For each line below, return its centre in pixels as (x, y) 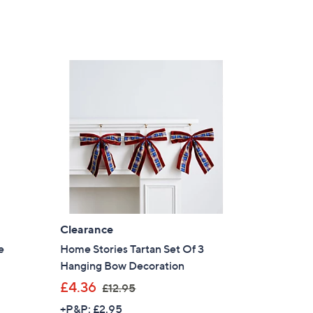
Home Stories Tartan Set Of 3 (132, 248)
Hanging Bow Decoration (123, 265)
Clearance (87, 229)
